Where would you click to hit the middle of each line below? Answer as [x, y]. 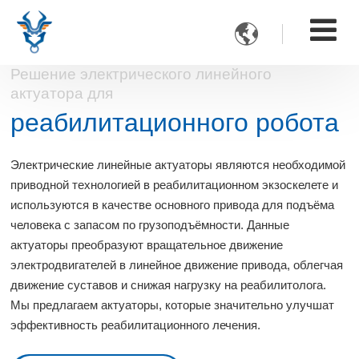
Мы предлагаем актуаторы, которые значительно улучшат [173, 305]
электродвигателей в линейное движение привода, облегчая [177, 264]
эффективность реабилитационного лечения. [136, 325]
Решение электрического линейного [141, 74]
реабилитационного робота [175, 122]
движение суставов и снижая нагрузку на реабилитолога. [169, 284]
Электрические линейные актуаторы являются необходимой [178, 164]
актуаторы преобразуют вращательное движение [147, 244]
